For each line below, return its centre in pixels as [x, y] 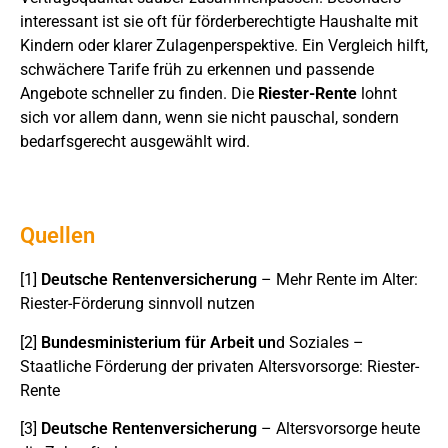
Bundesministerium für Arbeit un [158, 342]
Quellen [57, 235]
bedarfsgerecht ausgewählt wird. [135, 142]
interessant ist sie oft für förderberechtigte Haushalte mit [219, 22]
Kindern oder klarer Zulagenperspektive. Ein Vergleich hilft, [224, 46]
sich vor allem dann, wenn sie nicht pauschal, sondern [209, 118]
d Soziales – [320, 342]
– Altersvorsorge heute [338, 429]
